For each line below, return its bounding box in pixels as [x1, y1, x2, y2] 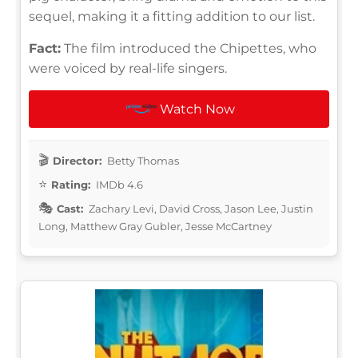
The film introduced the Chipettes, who [61, 40, 316, 56]
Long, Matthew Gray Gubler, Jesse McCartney [38, 219, 272, 233]
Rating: [51, 177, 90, 191]
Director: [53, 153, 101, 167]
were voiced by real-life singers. [29, 60, 227, 76]
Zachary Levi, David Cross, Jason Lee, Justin [86, 201, 313, 215]
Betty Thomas [105, 153, 179, 167]
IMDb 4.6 [93, 177, 143, 191]
